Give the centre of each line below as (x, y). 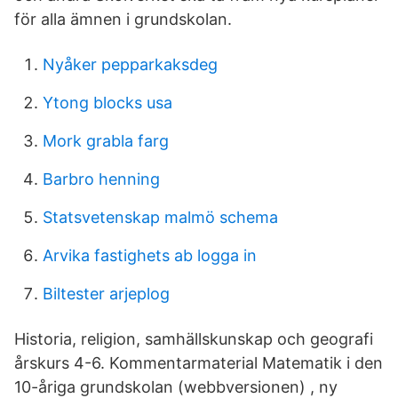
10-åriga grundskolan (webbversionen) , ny (176, 387)
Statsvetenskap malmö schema (160, 217)
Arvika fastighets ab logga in (150, 255)
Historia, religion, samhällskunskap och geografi (194, 339)
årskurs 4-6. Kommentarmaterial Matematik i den (199, 363)
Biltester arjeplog (106, 294)
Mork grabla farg (106, 141)
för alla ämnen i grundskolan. (123, 19)
